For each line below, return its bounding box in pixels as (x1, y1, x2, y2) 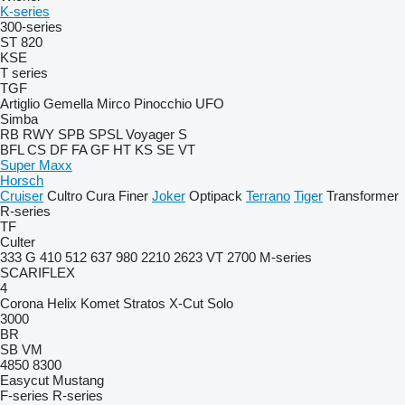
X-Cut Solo (169, 296, 233, 311)
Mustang (52, 372, 104, 388)
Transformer (326, 188, 399, 203)
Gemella (43, 96, 93, 111)
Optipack (189, 188, 242, 203)
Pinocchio (134, 96, 192, 111)
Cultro (47, 188, 82, 203)
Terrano (246, 188, 290, 203)
